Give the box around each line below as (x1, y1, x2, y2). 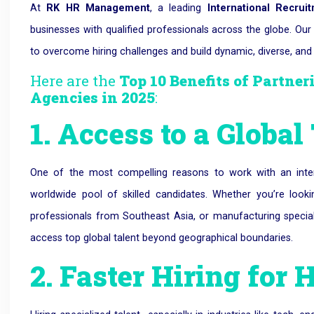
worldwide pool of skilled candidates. (30, 189, 213, 201)
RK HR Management (46, 1, 150, 14)
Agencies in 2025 (30, 88, 156, 108)
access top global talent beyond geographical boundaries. (30, 232, 294, 245)
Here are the (30, 71, 120, 91)
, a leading (149, 1, 207, 14)
